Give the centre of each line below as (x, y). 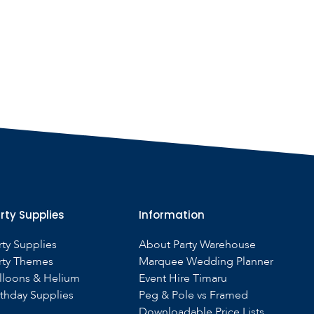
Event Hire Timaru (183, 278)
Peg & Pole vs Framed (194, 295)
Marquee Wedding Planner (206, 261)
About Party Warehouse (198, 245)
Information (172, 215)
